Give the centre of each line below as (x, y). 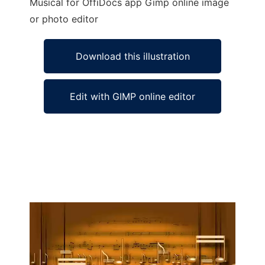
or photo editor (64, 19)
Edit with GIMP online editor (132, 96)
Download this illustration (132, 56)
